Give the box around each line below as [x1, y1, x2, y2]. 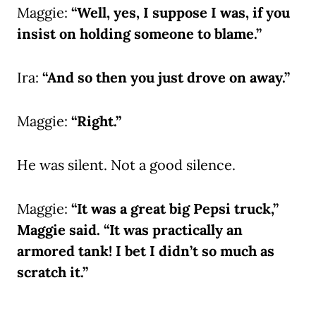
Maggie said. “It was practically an [17, 221, 243, 239]
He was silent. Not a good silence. [17, 156, 236, 174]
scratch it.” [17, 263, 88, 281]
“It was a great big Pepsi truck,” [71, 200, 279, 218]
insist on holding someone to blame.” [17, 25, 262, 43]
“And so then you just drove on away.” [42, 68, 290, 87]
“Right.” [71, 112, 121, 130]
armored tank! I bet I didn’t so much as [17, 242, 274, 260]
